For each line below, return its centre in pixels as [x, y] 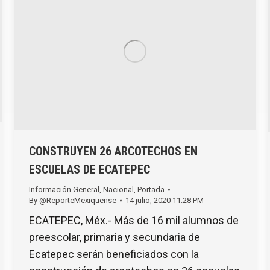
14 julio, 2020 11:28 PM [165, 200]
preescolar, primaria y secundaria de [115, 237]
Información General [64, 189]
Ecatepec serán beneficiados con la [114, 254]
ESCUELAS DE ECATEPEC [89, 169]
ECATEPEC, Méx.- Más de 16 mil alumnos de [134, 220]
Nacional [118, 189]
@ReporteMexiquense [78, 200]
